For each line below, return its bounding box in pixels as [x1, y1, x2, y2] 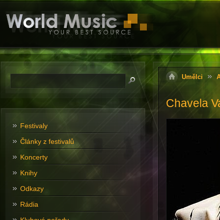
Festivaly [20, 122, 48, 130]
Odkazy [20, 185, 44, 192]
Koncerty [20, 153, 48, 161]
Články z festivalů [20, 137, 74, 145]
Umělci [181, 73, 203, 81]
